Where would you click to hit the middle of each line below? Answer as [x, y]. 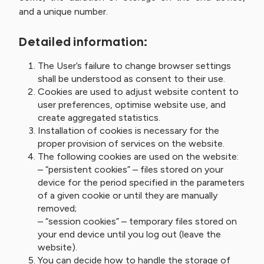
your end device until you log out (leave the [129, 234]
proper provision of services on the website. [131, 143]
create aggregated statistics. [99, 118]
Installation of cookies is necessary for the [128, 131]
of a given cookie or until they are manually [128, 195]
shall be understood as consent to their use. [131, 79]
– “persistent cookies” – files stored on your [131, 169]
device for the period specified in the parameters [141, 182]
